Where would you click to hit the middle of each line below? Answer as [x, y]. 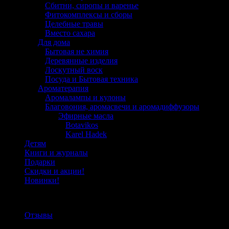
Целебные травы [74, 24]
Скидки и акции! [54, 171]
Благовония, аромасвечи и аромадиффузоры [122, 106]
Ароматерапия [63, 88]
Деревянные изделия [81, 60]
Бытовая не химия [77, 51]
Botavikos [82, 125]
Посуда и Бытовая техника [91, 79]
